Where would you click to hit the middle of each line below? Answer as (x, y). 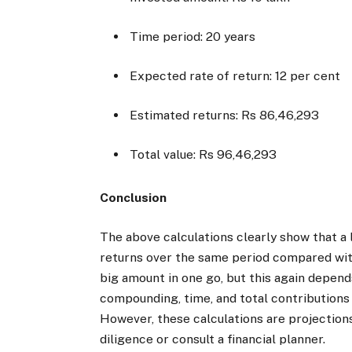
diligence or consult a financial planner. (213, 339)
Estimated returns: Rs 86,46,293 (226, 115)
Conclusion (134, 197)
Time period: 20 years (194, 36)
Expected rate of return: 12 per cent (237, 75)
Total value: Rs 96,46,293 (207, 155)
